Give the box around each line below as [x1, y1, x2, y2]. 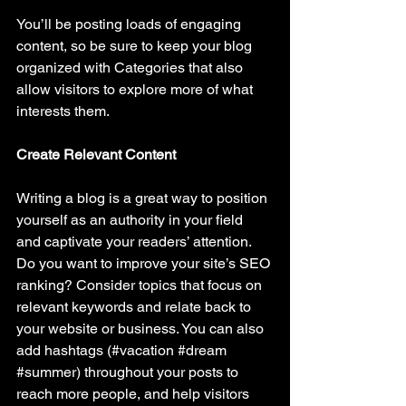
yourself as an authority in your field [16, 211, 246, 229]
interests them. [16, 102, 110, 121]
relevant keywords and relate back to [16, 298, 255, 316]
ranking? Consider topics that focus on [16, 276, 266, 295]
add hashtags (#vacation [16, 342, 178, 360]
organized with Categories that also [16, 59, 246, 77]
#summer [16, 363, 76, 382]
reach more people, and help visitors [16, 385, 253, 403]
